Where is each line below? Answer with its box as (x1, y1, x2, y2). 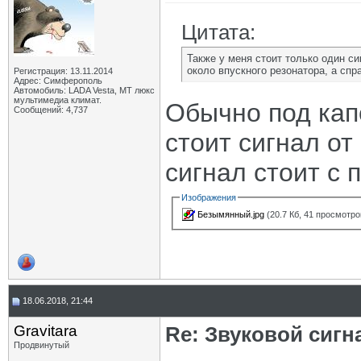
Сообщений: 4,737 (14, 105, 88, 114)
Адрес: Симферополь (14, 76, 102, 85)
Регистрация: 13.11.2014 (14, 66, 113, 76)
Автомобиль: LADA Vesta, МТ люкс (14, 85, 155, 95)
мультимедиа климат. (14, 95, 102, 105)
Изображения (181, 193, 237, 202)
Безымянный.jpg (197, 209, 265, 219)
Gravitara (14, 322, 77, 339)
